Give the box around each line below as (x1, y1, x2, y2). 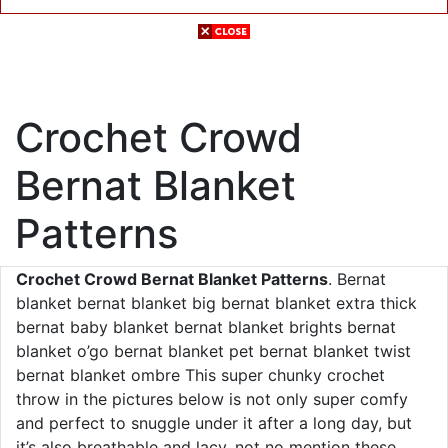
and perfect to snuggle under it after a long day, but (16, 413, 412, 433)
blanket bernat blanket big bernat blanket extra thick (16, 293, 417, 313)
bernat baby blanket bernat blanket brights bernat (16, 317, 396, 337)
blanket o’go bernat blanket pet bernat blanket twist (16, 341, 411, 361)
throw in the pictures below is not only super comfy (16, 389, 408, 409)
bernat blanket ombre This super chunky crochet (16, 365, 385, 385)
